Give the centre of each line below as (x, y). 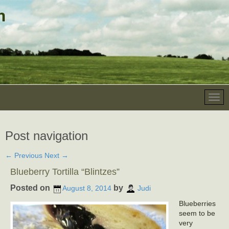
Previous (27, 155)
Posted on (31, 188)
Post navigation (47, 136)
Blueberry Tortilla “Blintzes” (65, 172)
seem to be (197, 213)
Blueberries (197, 203)
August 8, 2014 (87, 188)
